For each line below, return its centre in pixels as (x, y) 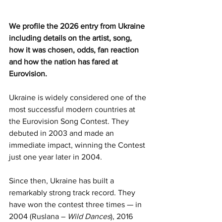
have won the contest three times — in (76, 205)
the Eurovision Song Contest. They (70, 121)
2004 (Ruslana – (38, 217)
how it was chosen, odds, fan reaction (75, 50)
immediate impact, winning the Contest (78, 145)
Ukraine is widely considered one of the (79, 98)
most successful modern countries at (73, 110)
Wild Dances (89, 217)
